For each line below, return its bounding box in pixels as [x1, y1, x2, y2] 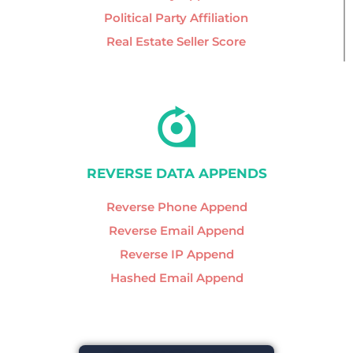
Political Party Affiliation [103, 10, 248, 26]
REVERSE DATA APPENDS [86, 165, 267, 181]
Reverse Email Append [109, 222, 244, 238]
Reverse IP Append [119, 246, 234, 262]
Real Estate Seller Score [106, 34, 246, 50]
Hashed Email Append [110, 269, 243, 285]
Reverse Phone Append [106, 199, 247, 214]
